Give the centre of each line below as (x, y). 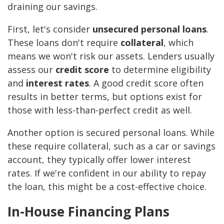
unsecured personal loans (149, 29)
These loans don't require (64, 43)
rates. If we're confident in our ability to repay (107, 173)
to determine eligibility (160, 70)
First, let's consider (50, 29)
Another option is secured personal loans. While (111, 133)
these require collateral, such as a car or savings (111, 146)
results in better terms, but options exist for (105, 97)
